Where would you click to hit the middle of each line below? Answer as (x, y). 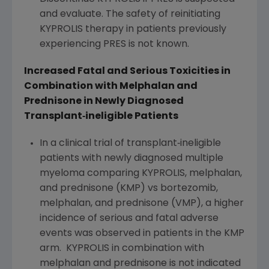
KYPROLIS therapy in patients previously (133, 30)
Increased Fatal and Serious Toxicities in (127, 72)
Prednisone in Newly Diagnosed (104, 102)
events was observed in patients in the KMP (142, 234)
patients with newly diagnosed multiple (131, 159)
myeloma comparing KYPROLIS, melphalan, (141, 174)
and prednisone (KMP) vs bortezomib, (128, 189)
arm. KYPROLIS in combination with (122, 249)
